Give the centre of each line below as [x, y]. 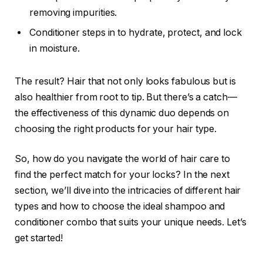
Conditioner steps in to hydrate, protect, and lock [136, 32]
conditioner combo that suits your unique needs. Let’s [131, 222]
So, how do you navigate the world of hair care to [123, 159]
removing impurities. [73, 12]
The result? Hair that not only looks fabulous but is [125, 81]
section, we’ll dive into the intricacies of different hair [128, 191]
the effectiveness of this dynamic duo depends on [122, 113]
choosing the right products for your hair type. [116, 129]
